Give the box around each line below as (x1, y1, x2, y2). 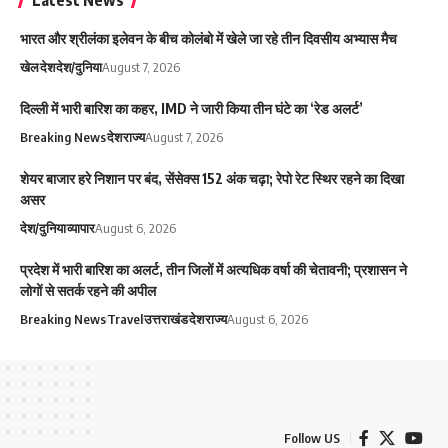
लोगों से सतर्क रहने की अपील (20, 282, 156, 300)
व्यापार (67, 220, 95, 237)
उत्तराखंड (144, 311, 188, 328)
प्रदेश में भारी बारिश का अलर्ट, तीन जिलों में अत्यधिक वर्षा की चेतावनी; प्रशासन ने (20, 261, 407, 279)
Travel (107, 311, 143, 328)
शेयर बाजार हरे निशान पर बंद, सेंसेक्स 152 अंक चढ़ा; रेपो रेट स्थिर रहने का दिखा (20, 170, 404, 188)
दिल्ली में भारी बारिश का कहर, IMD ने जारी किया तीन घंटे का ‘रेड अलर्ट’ (20, 100, 363, 118)
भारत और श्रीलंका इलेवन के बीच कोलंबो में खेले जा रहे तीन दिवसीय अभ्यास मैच (20, 30, 397, 48)
